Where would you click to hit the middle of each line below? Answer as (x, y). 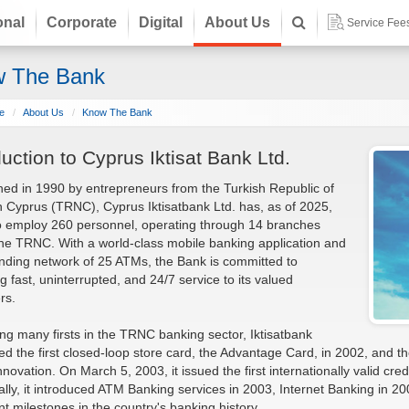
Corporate (81, 22)
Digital (160, 22)
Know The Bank (117, 112)
